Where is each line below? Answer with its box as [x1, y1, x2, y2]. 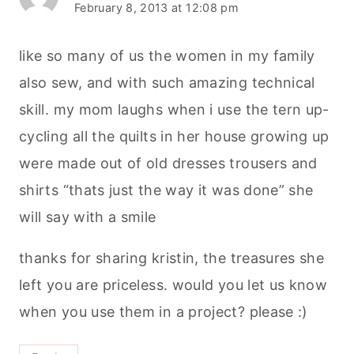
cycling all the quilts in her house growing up [19, 127, 330, 145]
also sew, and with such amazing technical [19, 73, 315, 91]
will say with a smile [19, 208, 156, 225]
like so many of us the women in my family [19, 47, 315, 64]
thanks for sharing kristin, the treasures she [19, 249, 325, 266]
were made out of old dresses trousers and [19, 154, 318, 171]
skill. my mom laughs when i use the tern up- [19, 100, 330, 118]
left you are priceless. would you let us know [19, 276, 328, 293]
